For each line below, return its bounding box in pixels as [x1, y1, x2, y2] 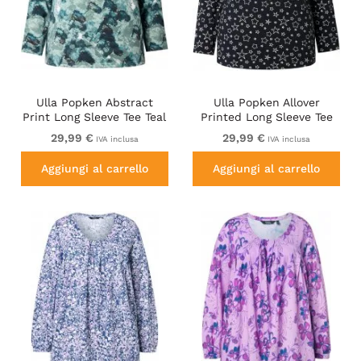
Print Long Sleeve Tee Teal [23, 110, 167, 124]
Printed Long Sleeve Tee [200, 110, 333, 124]
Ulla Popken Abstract [35, 96, 153, 110]
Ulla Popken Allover [213, 96, 320, 110]
